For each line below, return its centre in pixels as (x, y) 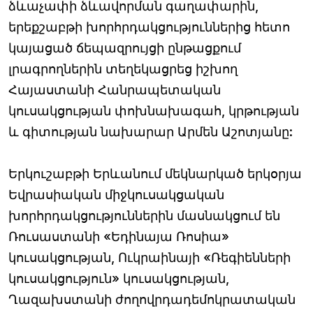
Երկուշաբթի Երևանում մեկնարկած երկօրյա (155, 173)
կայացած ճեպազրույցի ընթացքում (125, 48)
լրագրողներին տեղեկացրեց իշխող (123, 68)
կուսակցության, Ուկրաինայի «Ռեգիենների (150, 257)
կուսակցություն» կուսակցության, (119, 278)
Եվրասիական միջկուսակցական (116, 194)
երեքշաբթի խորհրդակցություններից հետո (149, 27)
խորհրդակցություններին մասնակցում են (144, 215)
